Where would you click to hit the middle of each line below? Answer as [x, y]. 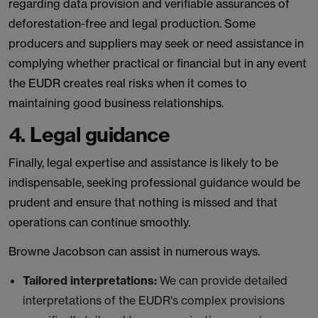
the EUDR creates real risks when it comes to [128, 83]
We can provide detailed [224, 280]
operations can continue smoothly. [99, 222]
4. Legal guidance [89, 135]
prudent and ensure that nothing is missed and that [143, 202]
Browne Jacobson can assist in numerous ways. [134, 251]
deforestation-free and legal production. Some [132, 23]
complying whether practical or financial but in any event [158, 63]
